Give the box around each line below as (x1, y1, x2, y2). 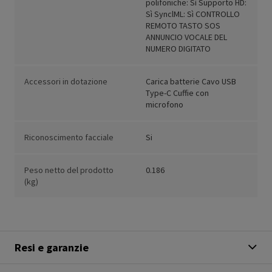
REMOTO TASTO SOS (146, 20, 220, 32)
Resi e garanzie (15, 240, 89, 255)
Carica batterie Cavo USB (146, 76, 236, 87)
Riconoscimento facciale (24, 132, 114, 143)
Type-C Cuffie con (146, 87, 209, 99)
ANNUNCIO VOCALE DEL (146, 32, 227, 43)
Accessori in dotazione (24, 76, 107, 87)
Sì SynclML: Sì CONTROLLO (146, 8, 240, 20)
